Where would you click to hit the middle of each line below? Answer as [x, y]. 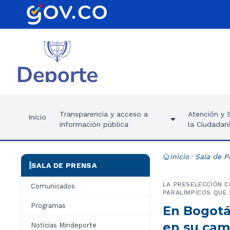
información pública [94, 124]
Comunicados [53, 186]
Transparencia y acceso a [104, 114]
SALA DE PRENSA [64, 165]
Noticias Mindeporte [64, 225]
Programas [48, 206]
